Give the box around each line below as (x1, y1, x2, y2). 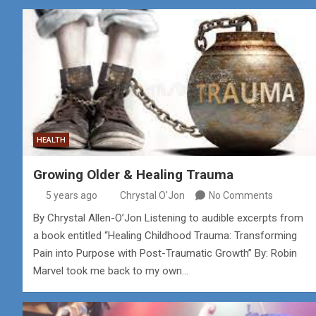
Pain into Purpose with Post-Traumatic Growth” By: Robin (33, 246, 297, 260)
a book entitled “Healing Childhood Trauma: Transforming (33, 229, 297, 242)
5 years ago (45, 189, 97, 201)
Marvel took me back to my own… (33, 264, 188, 277)
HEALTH (37, 135, 66, 145)
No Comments (209, 189, 273, 201)
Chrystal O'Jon (120, 189, 185, 201)
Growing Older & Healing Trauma (33, 166, 233, 183)
